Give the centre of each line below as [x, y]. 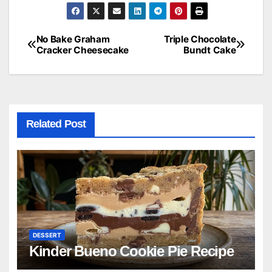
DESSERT [47, 235]
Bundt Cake [210, 50]
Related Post [56, 124]
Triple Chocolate [200, 39]
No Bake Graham [73, 39]
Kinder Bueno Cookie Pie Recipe [131, 251]
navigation [71, 70]
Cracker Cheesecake [83, 50]
